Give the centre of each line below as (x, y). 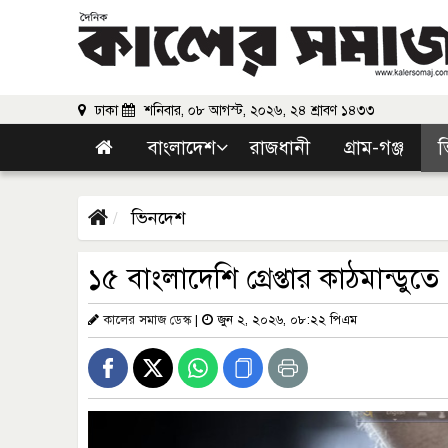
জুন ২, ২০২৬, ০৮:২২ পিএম (285, 320)
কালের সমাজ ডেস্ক (147, 320)
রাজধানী (280, 147)
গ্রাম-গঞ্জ (374, 147)
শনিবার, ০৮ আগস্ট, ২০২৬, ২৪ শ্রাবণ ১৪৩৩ (257, 110)
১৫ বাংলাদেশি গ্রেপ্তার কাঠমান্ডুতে (263, 278)
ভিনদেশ (155, 218)
